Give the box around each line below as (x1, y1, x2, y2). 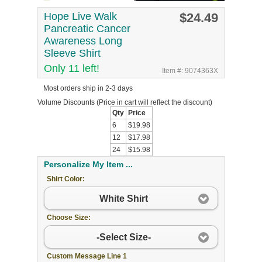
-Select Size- (96, 232, 151, 242)
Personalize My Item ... (44, 160, 133, 169)
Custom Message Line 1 (47, 252, 127, 260)
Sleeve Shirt (44, 47, 101, 59)
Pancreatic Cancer (44, 23, 130, 35)
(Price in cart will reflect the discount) (96, 98, 212, 106)
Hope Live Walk (44, 11, 117, 22)
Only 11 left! (44, 63, 99, 74)
